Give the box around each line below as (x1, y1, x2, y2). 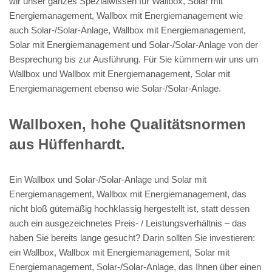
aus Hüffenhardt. (9, 135, 125, 152)
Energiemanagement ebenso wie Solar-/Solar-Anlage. (9, 83, 221, 93)
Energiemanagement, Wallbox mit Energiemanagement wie (9, 10, 243, 21)
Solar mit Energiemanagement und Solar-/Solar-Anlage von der (9, 39, 258, 50)
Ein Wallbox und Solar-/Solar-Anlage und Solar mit (9, 174, 206, 185)
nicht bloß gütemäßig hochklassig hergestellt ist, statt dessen (9, 203, 250, 214)
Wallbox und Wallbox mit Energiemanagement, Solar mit (9, 68, 230, 79)
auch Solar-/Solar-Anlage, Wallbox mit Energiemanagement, (9, 24, 246, 35)
